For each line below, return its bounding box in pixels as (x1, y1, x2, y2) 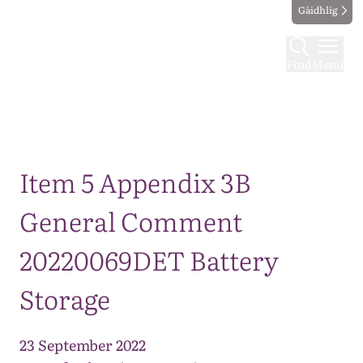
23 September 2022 (19, 334, 146, 356)
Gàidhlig (298, 2, 338, 17)
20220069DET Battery (19, 240, 279, 279)
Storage (19, 279, 110, 318)
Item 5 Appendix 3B (19, 162, 251, 201)
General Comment (19, 201, 242, 240)
